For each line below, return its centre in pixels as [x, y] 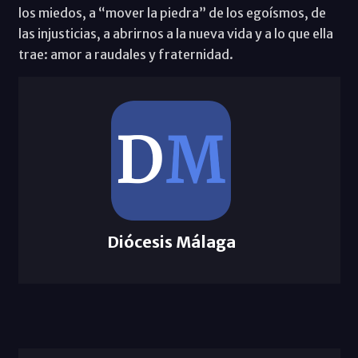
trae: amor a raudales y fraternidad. [125, 54]
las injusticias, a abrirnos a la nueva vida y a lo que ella [175, 33]
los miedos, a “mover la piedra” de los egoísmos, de [172, 12]
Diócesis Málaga [171, 241]
